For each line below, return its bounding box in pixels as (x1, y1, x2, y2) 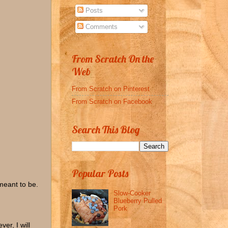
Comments (83, 23, 118, 31)
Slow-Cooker (113, 189, 151, 197)
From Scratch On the (72, 52, 154, 65)
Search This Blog (72, 123, 140, 136)
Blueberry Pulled (113, 196, 162, 205)
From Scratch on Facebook (72, 98, 152, 106)
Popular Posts (72, 166, 128, 180)
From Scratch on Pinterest (72, 85, 150, 93)
